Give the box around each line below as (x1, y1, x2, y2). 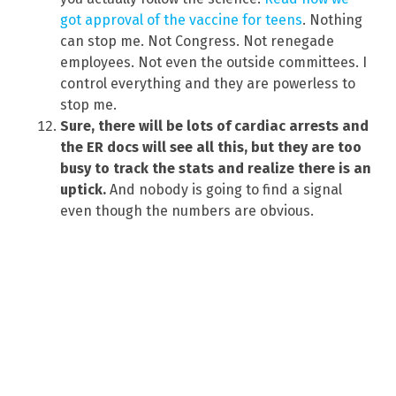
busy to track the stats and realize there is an (60, 159, 371, 177)
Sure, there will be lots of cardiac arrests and (60, 117, 369, 134)
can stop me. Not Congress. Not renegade (60, 32, 334, 49)
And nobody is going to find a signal (106, 180, 342, 198)
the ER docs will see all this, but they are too (60, 138, 362, 156)
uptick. (60, 180, 106, 198)
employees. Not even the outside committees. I (60, 53, 367, 71)
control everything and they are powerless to (60, 74, 355, 92)
